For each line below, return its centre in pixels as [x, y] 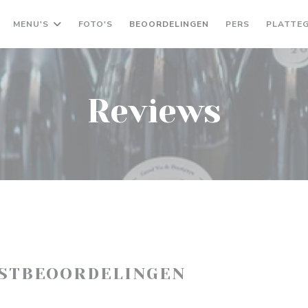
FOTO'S [96, 24]
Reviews [154, 111]
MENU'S [31, 24]
